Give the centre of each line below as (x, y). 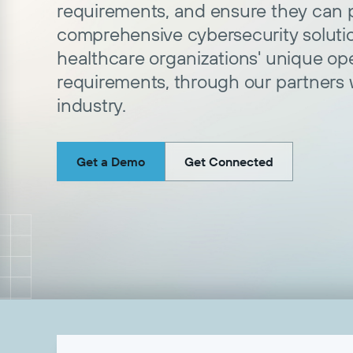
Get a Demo (111, 162)
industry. (91, 105)
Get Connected (229, 162)
